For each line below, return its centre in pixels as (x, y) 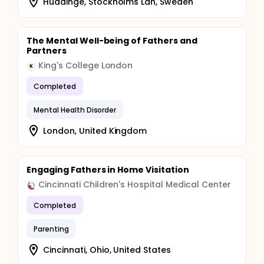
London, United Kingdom (95, 131)
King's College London (86, 65)
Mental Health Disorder (75, 110)
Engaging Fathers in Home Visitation (108, 170)
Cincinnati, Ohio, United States (107, 250)
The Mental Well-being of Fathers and (112, 41)
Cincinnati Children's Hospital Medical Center (135, 184)
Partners (47, 51)
